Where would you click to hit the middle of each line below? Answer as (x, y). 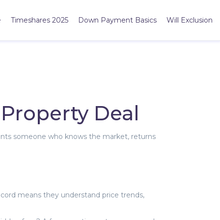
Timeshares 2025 (40, 20)
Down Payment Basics (117, 20)
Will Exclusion (190, 20)
